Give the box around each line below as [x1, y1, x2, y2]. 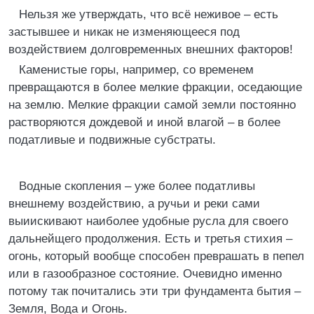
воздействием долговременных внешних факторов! [8, 43, 293, 56]
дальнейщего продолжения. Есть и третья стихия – [8, 232, 292, 245]
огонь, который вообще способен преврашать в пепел [8, 250, 304, 263]
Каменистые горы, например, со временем [19, 63, 254, 76]
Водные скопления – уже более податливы [19, 179, 255, 193]
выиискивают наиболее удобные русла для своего [8, 214, 288, 228]
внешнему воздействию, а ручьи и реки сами [8, 197, 260, 210]
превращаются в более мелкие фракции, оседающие [8, 81, 302, 94]
